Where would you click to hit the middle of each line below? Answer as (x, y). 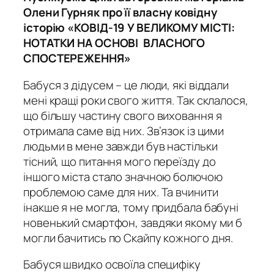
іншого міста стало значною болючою (123, 176)
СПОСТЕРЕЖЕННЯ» (77, 58)
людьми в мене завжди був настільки (120, 146)
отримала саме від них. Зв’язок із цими (124, 131)
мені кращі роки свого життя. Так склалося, (136, 100)
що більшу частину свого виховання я (123, 115)
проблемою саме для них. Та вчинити (121, 192)
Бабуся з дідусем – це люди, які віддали (126, 85)
